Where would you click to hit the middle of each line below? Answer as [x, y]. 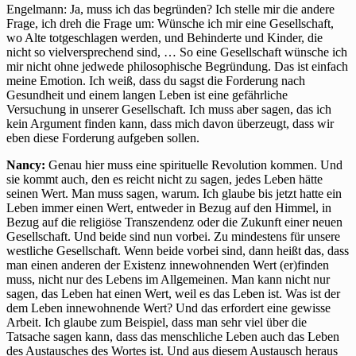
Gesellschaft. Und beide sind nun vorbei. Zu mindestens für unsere [173, 237]
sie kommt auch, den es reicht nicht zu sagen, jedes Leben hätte [164, 180]
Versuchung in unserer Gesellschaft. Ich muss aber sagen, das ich [169, 110]
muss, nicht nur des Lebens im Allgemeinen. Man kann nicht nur [168, 280]
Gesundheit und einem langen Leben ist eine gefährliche [147, 95]
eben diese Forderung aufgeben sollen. [103, 138]
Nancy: [26, 165]
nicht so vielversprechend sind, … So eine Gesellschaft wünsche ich [177, 52]
